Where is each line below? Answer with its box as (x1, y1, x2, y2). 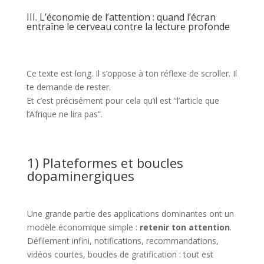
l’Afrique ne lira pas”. (26, 108, 103, 120)
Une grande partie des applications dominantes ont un (27, 208, 234, 219)
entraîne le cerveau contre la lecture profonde (26, 20, 230, 33)
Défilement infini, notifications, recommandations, (27, 235, 219, 246)
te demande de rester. (26, 81, 111, 93)
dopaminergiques (27, 167, 134, 184)
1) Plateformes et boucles (27, 154, 183, 171)
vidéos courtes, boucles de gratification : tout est (27, 249, 213, 260)
